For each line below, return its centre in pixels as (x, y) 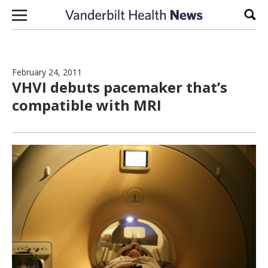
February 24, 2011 (47, 72)
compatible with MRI (87, 105)
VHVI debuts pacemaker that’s (120, 87)
